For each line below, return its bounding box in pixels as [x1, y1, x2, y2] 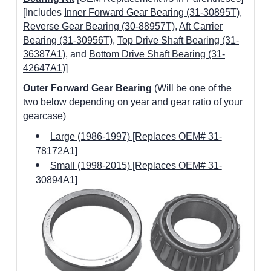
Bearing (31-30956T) [23, 34, 113, 45]
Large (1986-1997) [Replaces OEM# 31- [50, 131, 222, 142]
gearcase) [23, 110, 66, 121]
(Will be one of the [152, 82, 232, 93]
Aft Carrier [179, 21, 223, 31]
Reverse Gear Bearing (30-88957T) [23, 21, 175, 31]
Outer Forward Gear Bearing [23, 82, 152, 93]
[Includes [23, 7, 64, 18]
